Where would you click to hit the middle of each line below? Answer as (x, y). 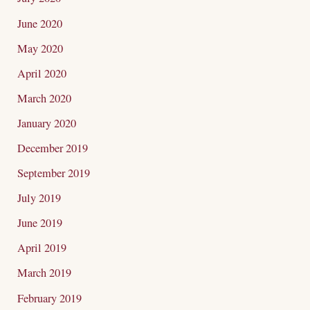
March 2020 (45, 98)
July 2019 (39, 198)
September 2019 (54, 173)
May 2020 (40, 48)
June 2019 (40, 223)
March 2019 (45, 273)
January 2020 (47, 123)
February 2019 (50, 298)
